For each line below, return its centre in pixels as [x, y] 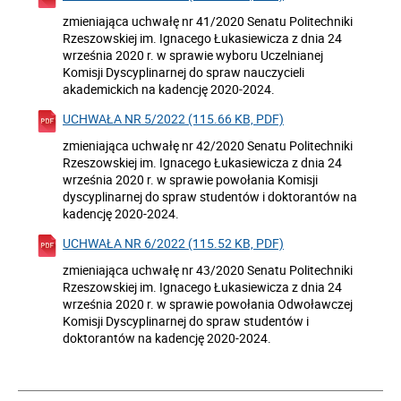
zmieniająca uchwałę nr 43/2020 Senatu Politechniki [208, 270]
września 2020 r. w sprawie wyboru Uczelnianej [193, 55]
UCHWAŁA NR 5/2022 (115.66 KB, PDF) [173, 119]
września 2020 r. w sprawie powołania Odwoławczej [208, 304]
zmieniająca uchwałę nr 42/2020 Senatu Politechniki [208, 145]
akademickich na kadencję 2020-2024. [169, 89]
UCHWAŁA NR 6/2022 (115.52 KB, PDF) [173, 243]
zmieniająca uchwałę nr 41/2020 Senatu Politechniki [208, 21]
